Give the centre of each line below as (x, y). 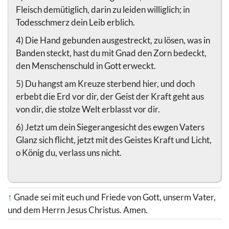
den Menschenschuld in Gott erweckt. (86, 65)
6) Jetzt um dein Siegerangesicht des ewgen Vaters (110, 127)
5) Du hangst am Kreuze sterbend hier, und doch (105, 83)
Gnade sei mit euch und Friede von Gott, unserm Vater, (115, 197)
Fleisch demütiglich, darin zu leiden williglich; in (103, 9)
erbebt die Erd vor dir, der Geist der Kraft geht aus (110, 96)
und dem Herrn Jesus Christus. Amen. (78, 210)
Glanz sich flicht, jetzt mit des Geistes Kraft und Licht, (114, 140)
